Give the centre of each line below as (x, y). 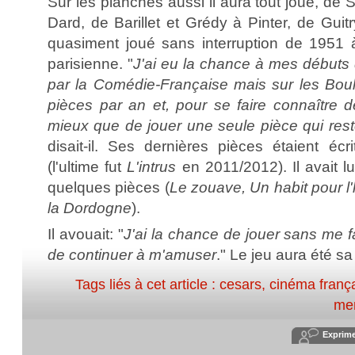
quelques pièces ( (109, 187)
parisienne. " (90, 63)
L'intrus (152, 166)
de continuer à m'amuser (132, 254)
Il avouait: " (86, 234)
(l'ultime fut (88, 166)
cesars (240, 284)
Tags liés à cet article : (147, 284)
